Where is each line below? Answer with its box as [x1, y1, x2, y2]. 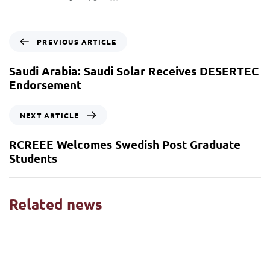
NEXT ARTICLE [20, 110, 80, 121]
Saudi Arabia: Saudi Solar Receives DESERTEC [9, 63, 259, 79]
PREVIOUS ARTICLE [37, 37, 117, 47]
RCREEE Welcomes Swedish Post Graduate [9, 137, 240, 152]
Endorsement [9, 77, 81, 93]
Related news [9, 195, 102, 214]
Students [9, 151, 57, 166]
